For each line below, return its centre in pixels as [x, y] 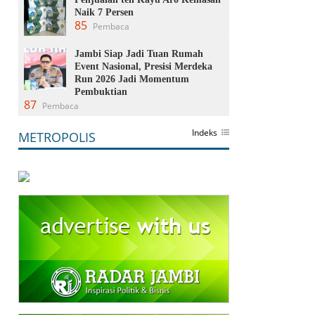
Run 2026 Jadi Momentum [132, 79]
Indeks [205, 132]
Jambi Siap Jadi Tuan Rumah [139, 53]
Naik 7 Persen [104, 12]
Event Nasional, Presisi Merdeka [143, 66]
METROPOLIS [57, 137]
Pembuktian [101, 91]
